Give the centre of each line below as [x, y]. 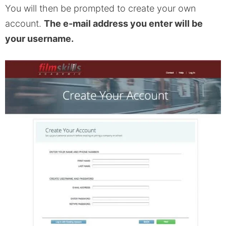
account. [24, 24]
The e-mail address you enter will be [123, 24]
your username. [39, 39]
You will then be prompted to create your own [100, 9]
